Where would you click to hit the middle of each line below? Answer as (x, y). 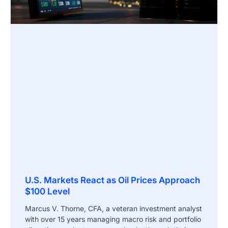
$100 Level (47, 192)
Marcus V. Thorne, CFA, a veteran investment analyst (113, 209)
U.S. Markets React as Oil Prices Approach (112, 180)
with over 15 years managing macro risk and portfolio (113, 219)
